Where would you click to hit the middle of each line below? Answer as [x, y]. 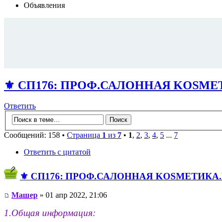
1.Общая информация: [50, 213]
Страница [84, 135]
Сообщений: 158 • [35, 135]
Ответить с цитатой [57, 152]
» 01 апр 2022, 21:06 [72, 195]
